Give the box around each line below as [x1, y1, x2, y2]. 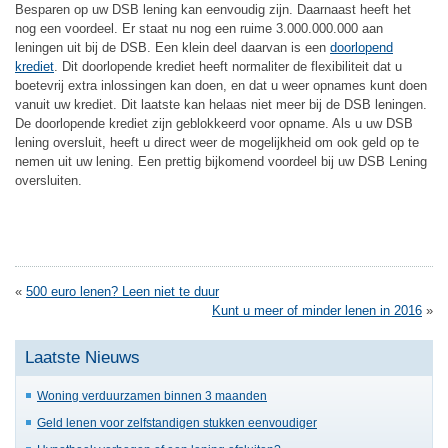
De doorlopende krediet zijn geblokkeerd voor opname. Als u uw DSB [15, 115, 413, 131]
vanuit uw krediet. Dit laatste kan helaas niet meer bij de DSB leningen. [15, 96, 427, 112]
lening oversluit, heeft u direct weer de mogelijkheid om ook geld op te [15, 134, 419, 150]
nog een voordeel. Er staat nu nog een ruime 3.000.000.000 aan [15, 20, 383, 36]
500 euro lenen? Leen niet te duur [26, 284, 219, 299]
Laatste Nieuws [25, 348, 140, 367]
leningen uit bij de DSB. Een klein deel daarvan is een [15, 39, 330, 55]
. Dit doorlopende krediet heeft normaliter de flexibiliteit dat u [54, 58, 402, 74]
